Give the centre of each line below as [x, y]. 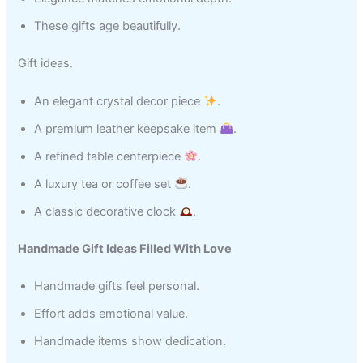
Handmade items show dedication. [130, 341]
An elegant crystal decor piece [119, 101]
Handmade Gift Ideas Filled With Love [125, 248]
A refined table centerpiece [109, 156]
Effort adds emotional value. [111, 313]
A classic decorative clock [107, 211]
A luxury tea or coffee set [105, 184]
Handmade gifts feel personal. [117, 286]
